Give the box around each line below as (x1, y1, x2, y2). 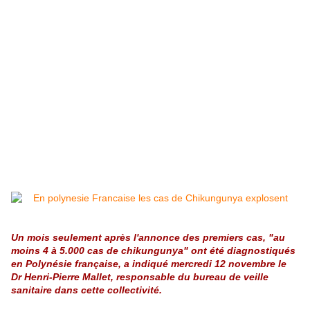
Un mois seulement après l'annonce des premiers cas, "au (11, 232, 285, 244)
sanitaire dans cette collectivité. (11, 284, 162, 296)
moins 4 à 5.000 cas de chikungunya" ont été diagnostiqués (11, 245, 295, 257)
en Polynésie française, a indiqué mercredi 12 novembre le (11, 258, 286, 270)
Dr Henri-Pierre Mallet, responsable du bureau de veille (11, 271, 268, 283)
